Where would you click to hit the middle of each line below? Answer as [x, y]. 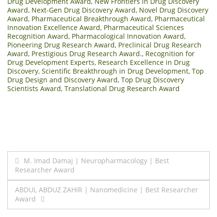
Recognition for [170, 53]
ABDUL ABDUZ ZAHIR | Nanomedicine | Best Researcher [107, 189]
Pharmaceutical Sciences [144, 27]
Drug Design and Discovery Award [62, 79]
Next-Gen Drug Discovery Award [84, 10]
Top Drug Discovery [153, 79]
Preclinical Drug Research [160, 45]
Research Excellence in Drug [144, 62]
